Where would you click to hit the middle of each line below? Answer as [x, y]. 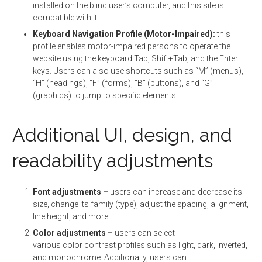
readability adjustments [113, 161]
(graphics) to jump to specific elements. [105, 95]
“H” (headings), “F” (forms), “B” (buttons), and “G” [123, 83]
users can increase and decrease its [175, 192]
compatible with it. [66, 18]
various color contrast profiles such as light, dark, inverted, [140, 245]
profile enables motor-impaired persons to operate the [132, 46]
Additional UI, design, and [122, 135]
